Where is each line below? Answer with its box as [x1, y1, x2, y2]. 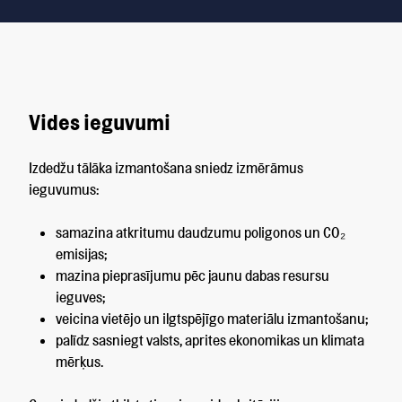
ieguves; [56, 288, 105, 306]
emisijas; [56, 245, 107, 263]
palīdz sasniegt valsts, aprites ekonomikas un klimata [56, 331, 364, 349]
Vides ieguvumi [29, 109, 170, 135]
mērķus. [56, 353, 103, 371]
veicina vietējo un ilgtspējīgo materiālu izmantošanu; [56, 310, 368, 328]
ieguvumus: [29, 180, 99, 198]
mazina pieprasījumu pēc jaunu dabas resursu [56, 267, 329, 284]
